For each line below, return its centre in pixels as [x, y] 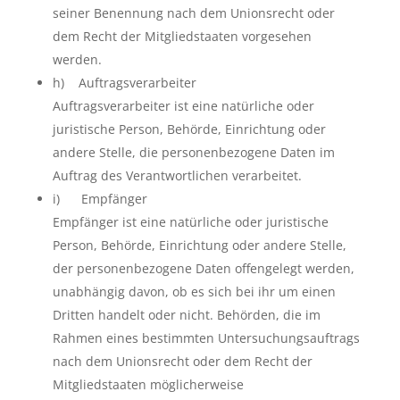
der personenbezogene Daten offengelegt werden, [203, 268]
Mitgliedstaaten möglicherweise [148, 384]
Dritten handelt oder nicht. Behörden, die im [186, 315]
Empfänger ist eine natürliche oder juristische [190, 222]
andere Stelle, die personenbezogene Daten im [193, 152]
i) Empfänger [100, 199]
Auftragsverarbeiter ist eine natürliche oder [183, 106]
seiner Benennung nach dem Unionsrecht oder [193, 13]
